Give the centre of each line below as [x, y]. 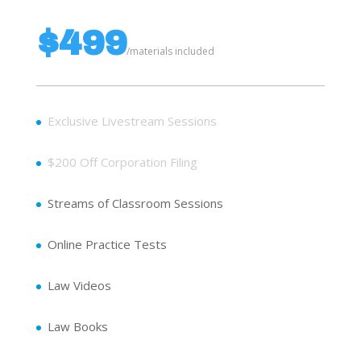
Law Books [77, 327]
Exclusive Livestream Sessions [132, 121]
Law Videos [79, 286]
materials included [172, 52]
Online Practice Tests [107, 245]
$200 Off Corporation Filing [122, 162]
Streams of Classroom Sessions [135, 203]
